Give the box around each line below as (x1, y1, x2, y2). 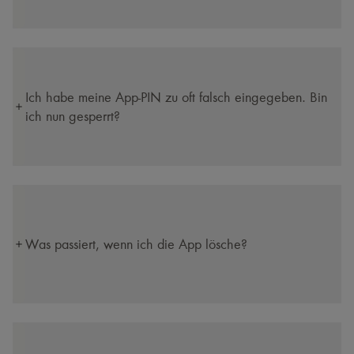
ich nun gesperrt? (25, 108, 120, 124)
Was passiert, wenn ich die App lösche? (25, 236, 247, 252)
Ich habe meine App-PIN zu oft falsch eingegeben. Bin (25, 89, 327, 105)
